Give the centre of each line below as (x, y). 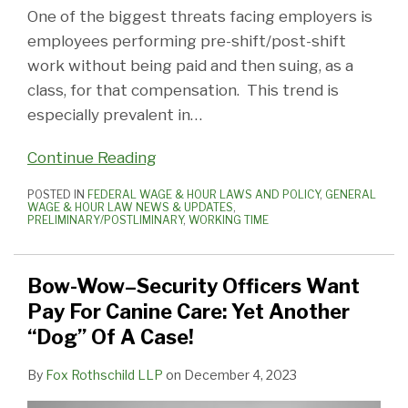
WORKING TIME (229, 220)
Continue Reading (92, 158)
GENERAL (351, 195)
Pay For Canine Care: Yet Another (189, 312)
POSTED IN (57, 195)
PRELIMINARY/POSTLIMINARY (105, 220)
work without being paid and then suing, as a (190, 66)
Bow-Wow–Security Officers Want (194, 286)
